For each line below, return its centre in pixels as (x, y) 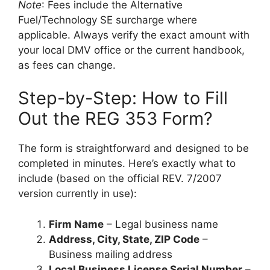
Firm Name (76, 224)
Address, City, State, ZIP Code (124, 239)
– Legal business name (161, 224)
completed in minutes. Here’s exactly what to (127, 163)
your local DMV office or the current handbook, (131, 50)
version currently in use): (77, 193)
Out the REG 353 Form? (115, 118)
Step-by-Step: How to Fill (123, 98)
